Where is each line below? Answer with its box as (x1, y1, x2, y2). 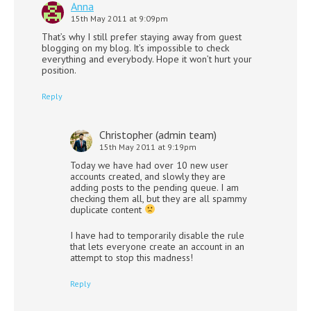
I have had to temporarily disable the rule (70, 228, 244, 242)
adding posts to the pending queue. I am (70, 180, 239, 194)
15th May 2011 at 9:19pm (99, 141, 196, 152)
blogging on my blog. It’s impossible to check (42, 41, 229, 54)
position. (42, 63, 76, 76)
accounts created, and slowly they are (70, 169, 226, 183)
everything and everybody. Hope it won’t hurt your (42, 52, 252, 65)
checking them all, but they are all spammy (70, 192, 246, 205)
